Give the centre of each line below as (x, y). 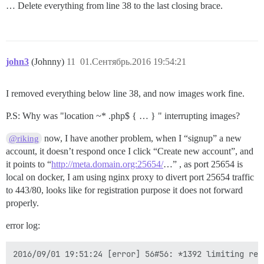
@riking (24, 138)
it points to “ (29, 164)
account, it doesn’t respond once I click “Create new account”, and (130, 151)
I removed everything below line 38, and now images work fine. (125, 93)
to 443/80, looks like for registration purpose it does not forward (124, 190)
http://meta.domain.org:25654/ (107, 164)
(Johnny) (49, 61)
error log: (23, 225)
